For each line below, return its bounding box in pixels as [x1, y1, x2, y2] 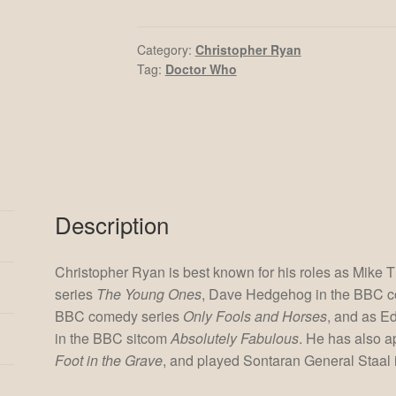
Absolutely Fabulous [171, 327, 300, 348]
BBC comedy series [55, 305, 184, 326]
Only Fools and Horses [183, 305, 328, 326]
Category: [136, 41, 195, 58]
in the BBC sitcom [55, 327, 171, 348]
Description [55, 207, 170, 240]
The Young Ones [96, 283, 202, 304]
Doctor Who [164, 60, 237, 78]
